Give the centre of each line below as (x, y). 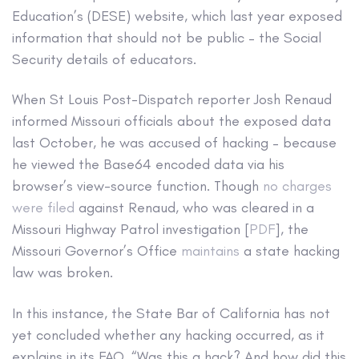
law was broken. (63, 273)
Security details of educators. (104, 59)
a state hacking (290, 251)
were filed (43, 208)
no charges (297, 186)
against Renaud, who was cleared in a (194, 208)
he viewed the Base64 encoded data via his (148, 165)
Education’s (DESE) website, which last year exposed (177, 16)
